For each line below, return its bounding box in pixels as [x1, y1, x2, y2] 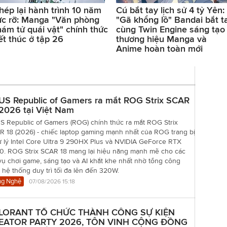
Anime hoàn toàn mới [116, 43, 203, 54]
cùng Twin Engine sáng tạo [116, 24, 225, 34]
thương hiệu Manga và [116, 33, 207, 44]
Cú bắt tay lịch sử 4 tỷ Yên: [116, 5, 224, 15]
